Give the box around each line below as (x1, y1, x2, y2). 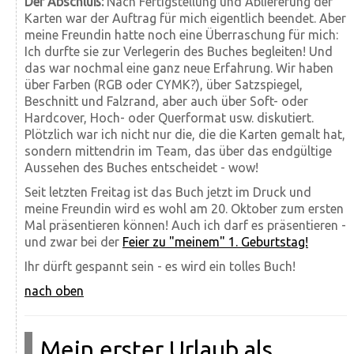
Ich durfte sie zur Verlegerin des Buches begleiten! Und (24, 43, 333, 58)
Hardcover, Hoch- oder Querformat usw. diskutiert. (24, 110, 314, 125)
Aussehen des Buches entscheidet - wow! (24, 160, 258, 175)
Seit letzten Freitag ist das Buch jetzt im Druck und (24, 184, 311, 199)
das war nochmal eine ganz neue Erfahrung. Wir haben (24, 60, 333, 75)
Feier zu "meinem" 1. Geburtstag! (122, 234, 308, 249)
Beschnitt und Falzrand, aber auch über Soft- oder (24, 93, 308, 108)
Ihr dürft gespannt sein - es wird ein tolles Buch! (24, 258, 296, 273)
